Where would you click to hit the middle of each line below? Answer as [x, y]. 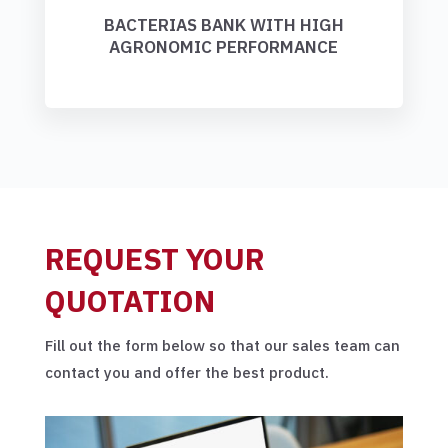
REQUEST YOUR [154, 259]
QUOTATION [129, 301]
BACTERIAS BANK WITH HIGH [223, 25]
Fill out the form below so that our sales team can [222, 346]
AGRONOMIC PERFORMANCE [224, 47]
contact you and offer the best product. [186, 373]
